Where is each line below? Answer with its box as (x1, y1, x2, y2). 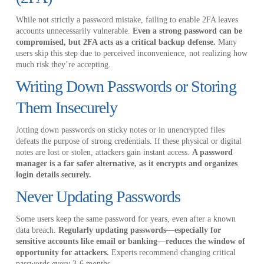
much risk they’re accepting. (15, 60, 111, 69)
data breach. (15, 225, 58, 235)
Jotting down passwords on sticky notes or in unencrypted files (15, 125, 225, 134)
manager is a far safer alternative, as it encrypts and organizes (15, 159, 237, 168)
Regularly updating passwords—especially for (58, 225, 221, 235)
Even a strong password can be (132, 26, 242, 35)
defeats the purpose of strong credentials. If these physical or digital (15, 136, 242, 146)
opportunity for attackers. (15, 247, 109, 257)
